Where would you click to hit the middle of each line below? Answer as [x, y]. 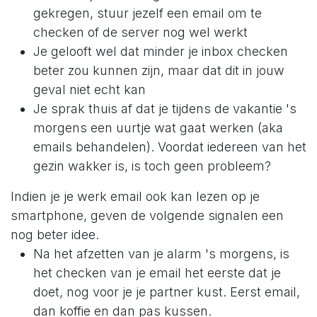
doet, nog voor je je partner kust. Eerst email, [167, 292]
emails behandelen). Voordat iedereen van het [170, 146]
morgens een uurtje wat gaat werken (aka [158, 127]
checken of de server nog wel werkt [140, 32]
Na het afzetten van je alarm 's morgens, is [161, 253]
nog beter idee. [55, 234]
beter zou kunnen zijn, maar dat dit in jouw [159, 70]
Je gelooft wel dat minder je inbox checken [161, 51]
